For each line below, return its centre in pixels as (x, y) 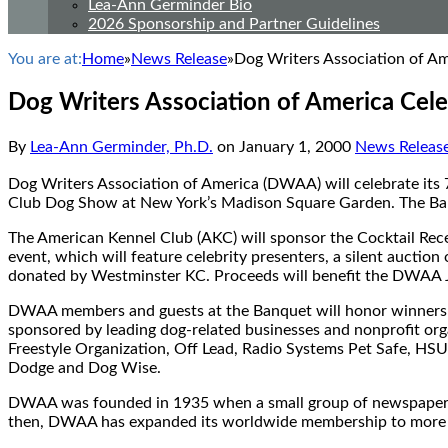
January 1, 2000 (295, 146)
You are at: (45, 59)
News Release (179, 59)
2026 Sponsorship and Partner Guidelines (234, 24)
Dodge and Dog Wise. (84, 368)
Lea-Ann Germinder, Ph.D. (121, 146)
